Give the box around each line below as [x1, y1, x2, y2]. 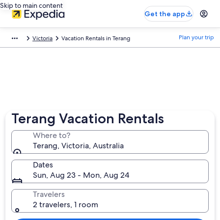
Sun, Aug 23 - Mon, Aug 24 [33, 170, 130, 180]
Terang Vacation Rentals [11, 110, 165, 127]
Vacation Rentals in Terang [61, 34, 130, 42]
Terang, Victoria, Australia [33, 140, 124, 151]
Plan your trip [179, 33, 214, 41]
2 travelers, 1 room [33, 199, 99, 210]
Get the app [144, 9, 185, 18]
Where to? [33, 130, 71, 140]
